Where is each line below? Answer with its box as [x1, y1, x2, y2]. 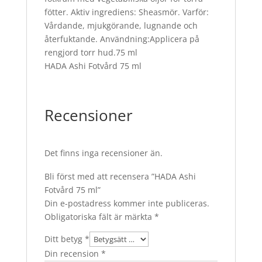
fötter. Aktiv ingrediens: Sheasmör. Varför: [44, 6, 209, 18]
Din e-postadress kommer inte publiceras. [44, 197, 209, 209]
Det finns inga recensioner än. [44, 147, 163, 158]
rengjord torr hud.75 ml [44, 46, 137, 58]
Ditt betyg [44, 233, 85, 244]
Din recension [44, 247, 101, 259]
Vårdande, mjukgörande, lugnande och [44, 19, 198, 31]
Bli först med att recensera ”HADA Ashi [44, 170, 196, 182]
